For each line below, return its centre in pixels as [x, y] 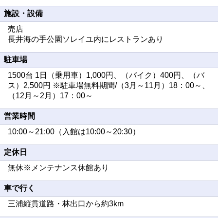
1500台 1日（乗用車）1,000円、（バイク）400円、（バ [106, 75]
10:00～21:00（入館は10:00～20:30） [74, 132]
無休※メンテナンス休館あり [58, 168]
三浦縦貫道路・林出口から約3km [66, 204]
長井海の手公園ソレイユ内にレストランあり [86, 39]
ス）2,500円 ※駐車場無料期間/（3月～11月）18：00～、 [109, 85]
